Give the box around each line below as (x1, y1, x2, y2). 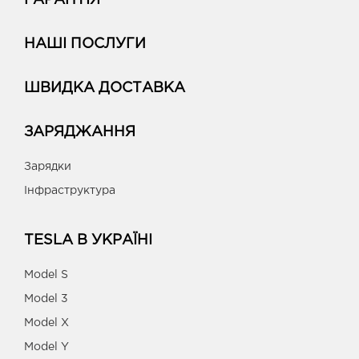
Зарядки (24, 162, 71, 172)
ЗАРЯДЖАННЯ (24, 126, 135, 139)
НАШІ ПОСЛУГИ (24, 38, 146, 51)
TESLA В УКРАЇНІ (24, 234, 152, 248)
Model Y (24, 342, 69, 353)
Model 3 (24, 294, 68, 305)
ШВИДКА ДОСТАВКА (24, 82, 185, 95)
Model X (24, 318, 69, 329)
